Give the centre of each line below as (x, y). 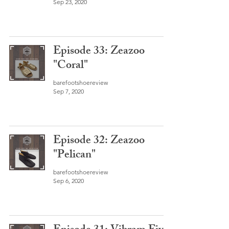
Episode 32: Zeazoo (99, 141)
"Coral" (71, 66)
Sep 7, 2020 (68, 91)
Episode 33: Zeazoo (99, 52)
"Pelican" (74, 156)
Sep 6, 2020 (68, 181)
